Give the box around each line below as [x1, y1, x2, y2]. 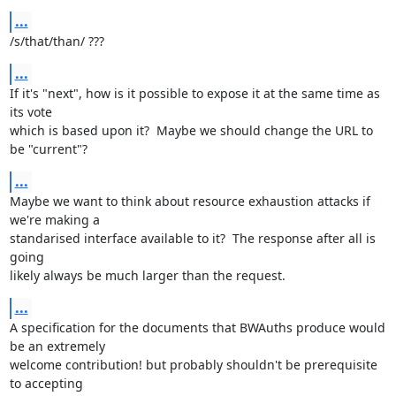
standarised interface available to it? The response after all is [9, 230, 376, 247]
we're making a [9, 211, 100, 228]
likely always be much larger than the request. [9, 267, 286, 284]
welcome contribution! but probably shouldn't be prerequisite [9, 356, 377, 373]
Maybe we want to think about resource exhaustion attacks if [9, 193, 370, 209]
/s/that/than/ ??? [9, 33, 104, 49]
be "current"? [9, 141, 88, 157]
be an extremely [9, 338, 105, 354]
